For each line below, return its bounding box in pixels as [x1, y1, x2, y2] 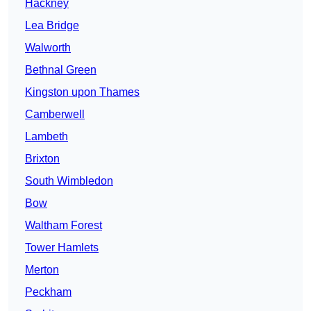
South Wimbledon [25, 175, 113, 187]
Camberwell [25, 108, 85, 121]
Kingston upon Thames [25, 86, 140, 99]
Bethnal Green [25, 64, 96, 76]
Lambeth [25, 131, 68, 143]
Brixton [25, 153, 60, 165]
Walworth [25, 42, 71, 54]
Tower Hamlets [25, 242, 99, 254]
